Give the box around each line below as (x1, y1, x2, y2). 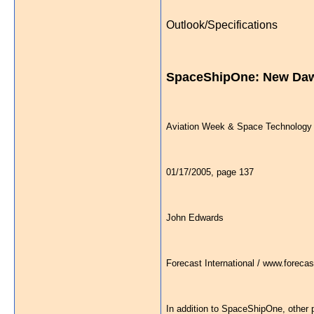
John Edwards (166, 212, 224, 223)
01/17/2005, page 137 (166, 167, 254, 177)
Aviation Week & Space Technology (166, 121, 312, 132)
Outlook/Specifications (166, 19, 278, 31)
